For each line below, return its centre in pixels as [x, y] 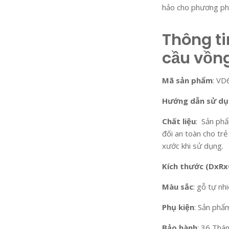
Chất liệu [179, 121]
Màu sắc [178, 186]
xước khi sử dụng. [193, 145]
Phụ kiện [178, 207]
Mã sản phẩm [187, 80]
